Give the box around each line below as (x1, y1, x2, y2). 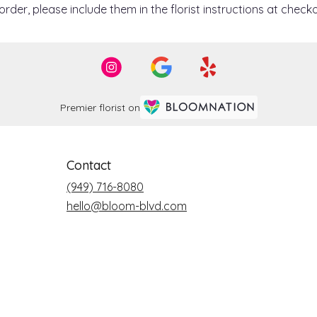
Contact (67, 156, 111, 173)
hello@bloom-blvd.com (67, 198, 187, 213)
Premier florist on (59, 101, 140, 114)
